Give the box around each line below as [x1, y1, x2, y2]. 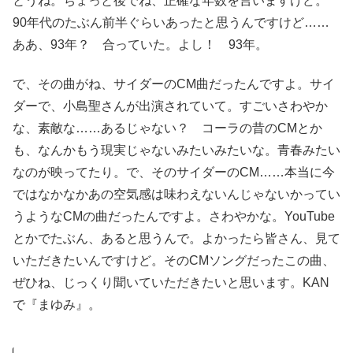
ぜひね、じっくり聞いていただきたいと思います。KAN [13, 276, 329, 290]
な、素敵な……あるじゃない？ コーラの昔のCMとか [13, 121, 322, 136]
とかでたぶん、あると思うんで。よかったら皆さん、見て [13, 232, 340, 246]
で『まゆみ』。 [13, 298, 101, 312]
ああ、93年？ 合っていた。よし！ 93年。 [13, 37, 268, 51]
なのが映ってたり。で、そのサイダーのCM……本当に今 [13, 165, 335, 180]
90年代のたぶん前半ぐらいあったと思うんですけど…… [13, 15, 329, 29]
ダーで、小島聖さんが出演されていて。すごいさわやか [13, 99, 328, 113]
